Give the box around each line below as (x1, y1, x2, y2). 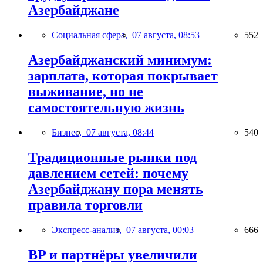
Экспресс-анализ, (52, 224, 126, 235)
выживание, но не (28, 83, 143, 99)
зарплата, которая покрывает (28, 68, 218, 83)
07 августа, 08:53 (132, 29, 200, 40)
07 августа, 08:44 (86, 127, 154, 137)
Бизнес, (52, 127, 86, 137)
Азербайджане (28, 2, 119, 18)
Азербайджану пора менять (28, 181, 203, 197)
